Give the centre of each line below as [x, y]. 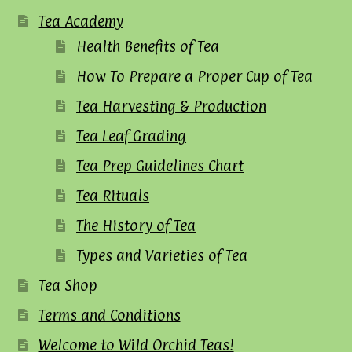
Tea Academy [81, 21]
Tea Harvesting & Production [172, 106]
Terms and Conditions [109, 315]
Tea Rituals [113, 195]
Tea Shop [68, 285]
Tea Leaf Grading [132, 136]
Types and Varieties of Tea [162, 255]
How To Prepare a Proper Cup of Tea [195, 76]
